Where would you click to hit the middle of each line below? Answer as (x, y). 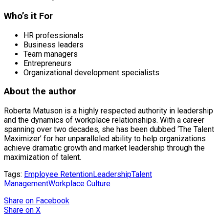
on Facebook (47, 201)
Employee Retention (58, 174)
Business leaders (54, 44)
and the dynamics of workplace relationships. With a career (104, 120)
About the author (40, 92)
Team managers (51, 54)
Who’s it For (28, 16)
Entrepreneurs (47, 63)
